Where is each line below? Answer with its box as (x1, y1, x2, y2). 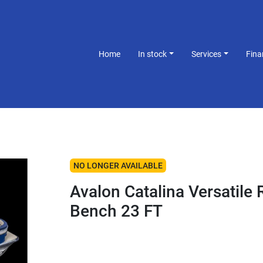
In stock (140, 49, 167, 59)
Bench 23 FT (69, 201, 163, 221)
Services (196, 49, 222, 59)
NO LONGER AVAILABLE (73, 161, 163, 170)
